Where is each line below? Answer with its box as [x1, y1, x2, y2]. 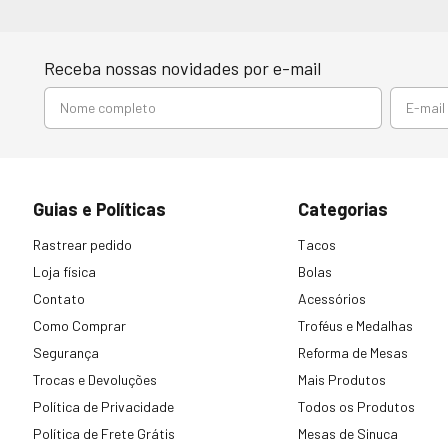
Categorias [298, 198, 389, 221]
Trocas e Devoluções [32, 371, 157, 389]
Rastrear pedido [32, 236, 132, 254]
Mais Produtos [298, 371, 387, 389]
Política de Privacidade [32, 398, 174, 416]
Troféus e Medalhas [298, 317, 414, 335]
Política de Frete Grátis [32, 425, 175, 443]
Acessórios [298, 290, 367, 308]
